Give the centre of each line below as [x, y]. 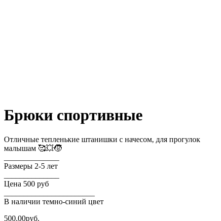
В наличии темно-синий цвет [54, 201]
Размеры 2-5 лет [31, 166]
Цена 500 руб [26, 184]
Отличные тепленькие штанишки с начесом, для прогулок [102, 139]
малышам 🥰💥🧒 [33, 148]
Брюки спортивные [73, 115]
